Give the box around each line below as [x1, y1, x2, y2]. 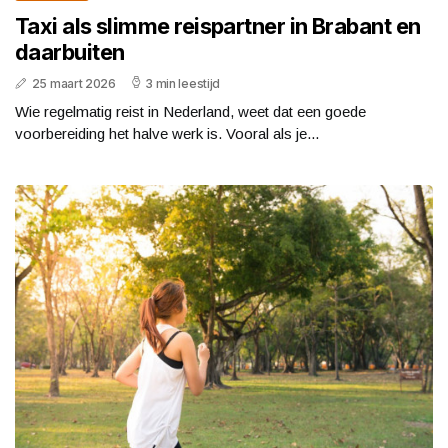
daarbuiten [15, 38, 125, 65]
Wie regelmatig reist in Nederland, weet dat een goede [15, 102, 366, 120]
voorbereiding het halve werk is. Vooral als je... [15, 124, 319, 142]
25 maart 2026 [31, 75, 116, 91]
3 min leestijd [145, 75, 221, 91]
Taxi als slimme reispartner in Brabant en [15, 12, 421, 39]
